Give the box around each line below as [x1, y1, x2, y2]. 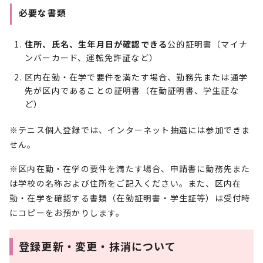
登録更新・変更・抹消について [19, 238, 176, 254]
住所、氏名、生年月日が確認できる [25, 38, 168, 50]
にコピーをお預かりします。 [9, 207, 125, 218]
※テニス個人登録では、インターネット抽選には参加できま [9, 124, 251, 136]
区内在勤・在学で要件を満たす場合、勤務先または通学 [25, 71, 248, 83]
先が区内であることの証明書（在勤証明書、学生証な [25, 85, 239, 96]
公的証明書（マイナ [167, 38, 248, 50]
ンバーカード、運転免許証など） [25, 52, 158, 63]
